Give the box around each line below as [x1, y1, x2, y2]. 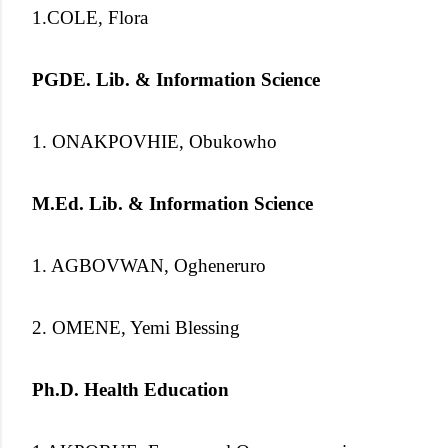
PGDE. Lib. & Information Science [32, 68, 320, 90]
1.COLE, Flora [32, 6, 148, 28]
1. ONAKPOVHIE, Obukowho [32, 130, 277, 152]
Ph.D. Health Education [32, 378, 229, 400]
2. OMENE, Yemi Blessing [32, 316, 240, 338]
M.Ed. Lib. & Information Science [32, 192, 313, 214]
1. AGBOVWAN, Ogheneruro [32, 254, 266, 276]
